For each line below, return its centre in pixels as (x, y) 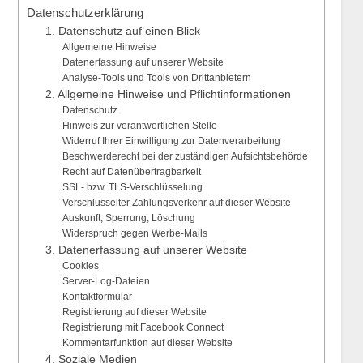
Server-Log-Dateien (106, 282)
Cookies (80, 266)
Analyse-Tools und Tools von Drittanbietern (156, 78)
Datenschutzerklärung (85, 13)
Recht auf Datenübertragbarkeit (131, 172)
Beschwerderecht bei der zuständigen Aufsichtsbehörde (185, 157)
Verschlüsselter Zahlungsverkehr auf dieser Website (176, 203)
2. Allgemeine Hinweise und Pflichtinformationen (169, 95)
